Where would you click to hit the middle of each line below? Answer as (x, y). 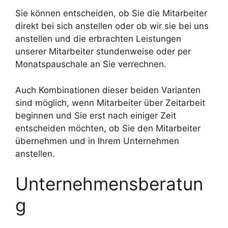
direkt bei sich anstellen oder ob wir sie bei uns (112, 26)
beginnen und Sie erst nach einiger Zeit (96, 115)
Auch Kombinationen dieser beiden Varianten (108, 90)
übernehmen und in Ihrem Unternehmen (97, 141)
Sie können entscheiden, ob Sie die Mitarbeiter (111, 13)
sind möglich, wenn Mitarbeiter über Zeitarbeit (110, 103)
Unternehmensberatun (109, 184)
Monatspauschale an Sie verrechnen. (91, 64)
